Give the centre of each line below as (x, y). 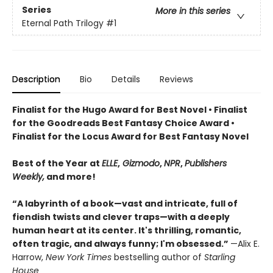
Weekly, (28, 176)
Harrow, (29, 257)
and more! (71, 176)
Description (36, 79)
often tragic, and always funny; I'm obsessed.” (121, 243)
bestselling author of (158, 257)
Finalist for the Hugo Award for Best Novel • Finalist (130, 109)
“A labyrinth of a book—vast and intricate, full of (125, 203)
